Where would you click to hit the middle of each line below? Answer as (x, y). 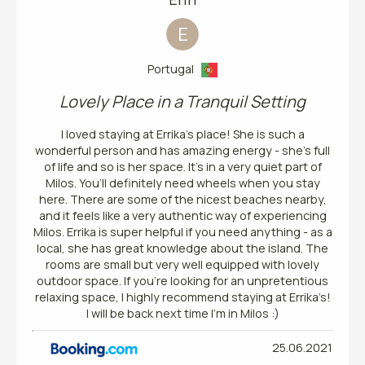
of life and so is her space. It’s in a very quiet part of (182, 166)
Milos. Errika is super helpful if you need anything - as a (182, 231)
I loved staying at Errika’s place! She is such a (182, 134)
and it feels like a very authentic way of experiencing (182, 215)
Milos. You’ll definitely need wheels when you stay (182, 182)
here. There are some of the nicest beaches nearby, (182, 199)
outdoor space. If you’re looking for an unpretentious (182, 280)
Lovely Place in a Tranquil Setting (182, 101)
